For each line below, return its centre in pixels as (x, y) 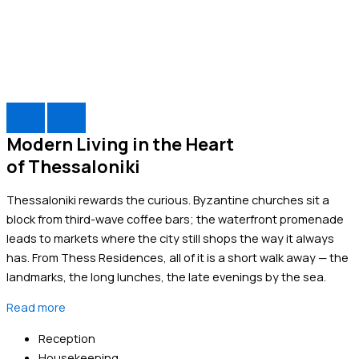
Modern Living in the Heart (120, 145)
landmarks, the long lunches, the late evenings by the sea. (166, 276)
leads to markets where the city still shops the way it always (170, 238)
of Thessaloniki (73, 167)
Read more (36, 307)
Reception (67, 339)
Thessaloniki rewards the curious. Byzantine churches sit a (168, 199)
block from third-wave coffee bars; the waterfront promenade (175, 218)
